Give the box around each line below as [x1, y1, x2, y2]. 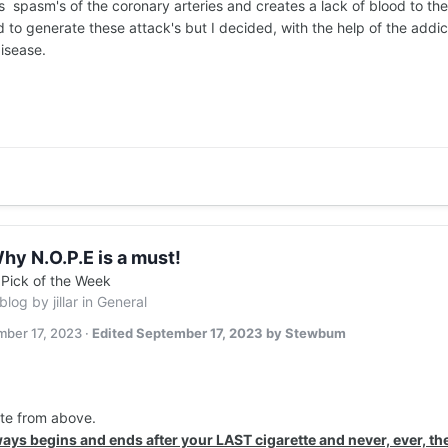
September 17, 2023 [136, 325, 263, 341]
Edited [92, 325, 136, 341]
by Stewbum [263, 325, 346, 341]
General [97, 293, 147, 310]
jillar [53, 293, 78, 310]
